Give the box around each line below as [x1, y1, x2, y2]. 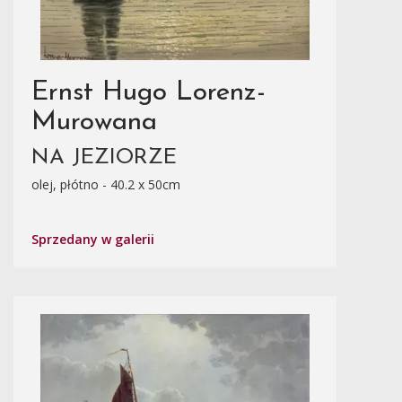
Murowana [31, 109, 157, 136]
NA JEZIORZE [31, 147, 177, 169]
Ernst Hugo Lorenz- [31, 79, 266, 107]
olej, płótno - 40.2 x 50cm [31, 176, 180, 193]
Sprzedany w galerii [31, 231, 154, 248]
